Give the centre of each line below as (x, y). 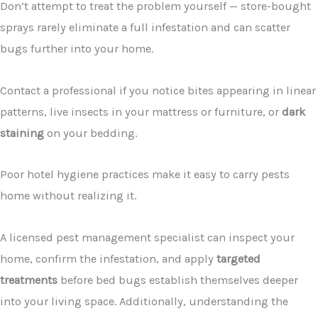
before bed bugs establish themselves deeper (178, 280)
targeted (238, 258)
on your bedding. (91, 133)
